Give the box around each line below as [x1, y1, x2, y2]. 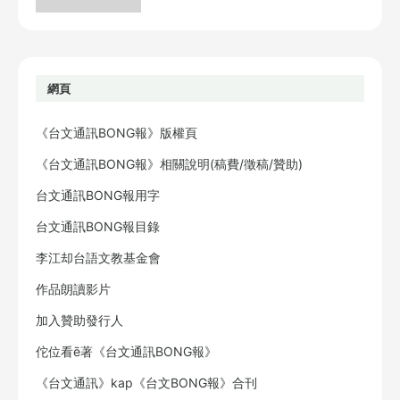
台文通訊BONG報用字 [36, 187, 160, 204]
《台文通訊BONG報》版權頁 [36, 125, 197, 141]
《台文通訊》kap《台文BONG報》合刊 [36, 375, 257, 391]
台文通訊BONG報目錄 [36, 219, 160, 235]
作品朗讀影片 [36, 281, 111, 297]
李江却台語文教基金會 [36, 250, 161, 266]
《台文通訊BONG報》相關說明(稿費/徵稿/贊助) [36, 156, 303, 172]
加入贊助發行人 [36, 312, 123, 329]
